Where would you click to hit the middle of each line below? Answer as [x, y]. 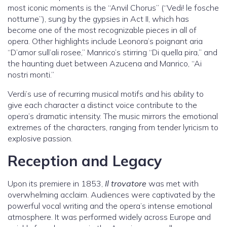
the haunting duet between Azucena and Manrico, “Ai [105, 64]
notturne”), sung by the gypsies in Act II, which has [98, 19]
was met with [173, 184]
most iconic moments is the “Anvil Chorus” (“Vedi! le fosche [113, 8]
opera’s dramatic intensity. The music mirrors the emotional [113, 116]
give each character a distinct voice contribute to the [102, 105]
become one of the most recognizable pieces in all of [102, 30]
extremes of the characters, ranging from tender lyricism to [113, 127]
